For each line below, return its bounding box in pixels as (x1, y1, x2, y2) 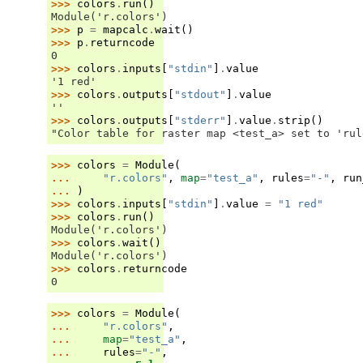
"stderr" (174, 113, 226, 126)
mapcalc (103, 23, 148, 36)
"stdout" (174, 88, 226, 100)
